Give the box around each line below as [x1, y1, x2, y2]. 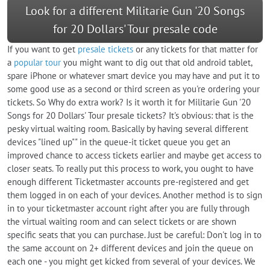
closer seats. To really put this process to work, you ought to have [7, 162, 254, 174]
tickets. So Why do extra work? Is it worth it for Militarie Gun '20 [7, 96, 251, 108]
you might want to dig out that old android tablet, [61, 56, 252, 68]
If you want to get [7, 43, 78, 55]
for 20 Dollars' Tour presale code [52, 20, 218, 37]
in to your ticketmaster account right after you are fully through [7, 202, 250, 214]
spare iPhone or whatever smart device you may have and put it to [7, 69, 260, 81]
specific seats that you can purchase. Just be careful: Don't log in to [7, 228, 262, 240]
